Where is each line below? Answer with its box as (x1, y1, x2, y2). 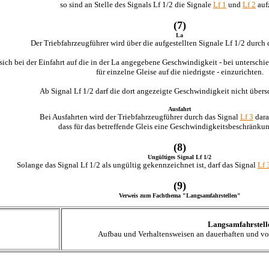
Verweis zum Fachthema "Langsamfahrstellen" (118, 192, 241, 199)
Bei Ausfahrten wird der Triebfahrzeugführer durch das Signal (39, 112, 240, 121)
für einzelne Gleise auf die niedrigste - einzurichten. (95, 67, 264, 76)
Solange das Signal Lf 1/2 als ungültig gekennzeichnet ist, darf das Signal (17, 160, 258, 169)
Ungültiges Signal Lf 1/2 (148, 154, 211, 160)
